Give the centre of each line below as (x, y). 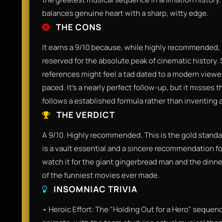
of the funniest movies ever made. (101, 175)
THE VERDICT (85, 114)
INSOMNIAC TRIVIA (94, 189)
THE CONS (78, 27)
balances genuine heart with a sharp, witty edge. (125, 13)
